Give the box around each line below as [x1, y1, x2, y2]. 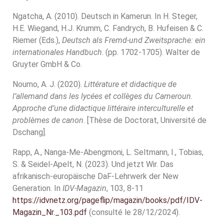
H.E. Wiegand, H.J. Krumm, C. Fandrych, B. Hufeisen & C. [12, 23, 203, 33]
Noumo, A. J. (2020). [12, 79, 84, 89]
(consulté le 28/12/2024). [87, 207, 180, 217]
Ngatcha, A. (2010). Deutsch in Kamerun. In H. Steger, [12, 11, 197, 21]
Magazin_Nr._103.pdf [12, 207, 87, 217]
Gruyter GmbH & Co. [12, 59, 82, 69]
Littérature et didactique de [84, 79, 176, 89]
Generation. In [12, 183, 62, 193]
